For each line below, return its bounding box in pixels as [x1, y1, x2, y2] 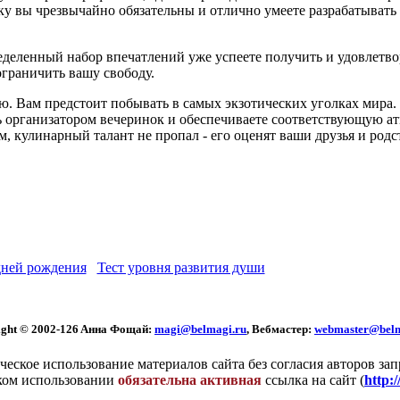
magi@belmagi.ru [154, 322, 246, 336]
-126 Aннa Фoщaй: [56, 322, 154, 336]
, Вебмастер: [246, 322, 314, 336]
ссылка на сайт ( [262, 372, 364, 388]
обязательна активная [118, 372, 262, 388]
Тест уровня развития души [96, 260, 265, 276]
